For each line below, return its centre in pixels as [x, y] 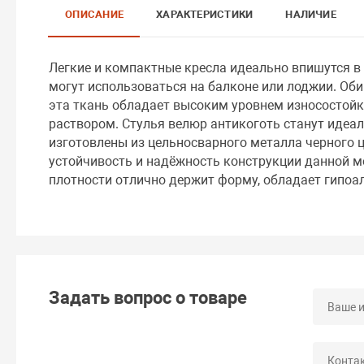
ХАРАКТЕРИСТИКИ [205, 14]
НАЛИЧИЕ [311, 14]
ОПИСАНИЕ [95, 14]
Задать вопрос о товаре [148, 297]
